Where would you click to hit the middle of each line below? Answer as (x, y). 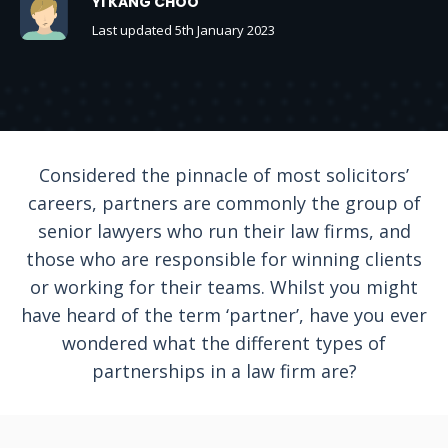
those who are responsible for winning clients (224, 259)
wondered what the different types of (224, 343)
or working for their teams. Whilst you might (224, 287)
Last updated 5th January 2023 (183, 30)
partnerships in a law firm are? (224, 371)
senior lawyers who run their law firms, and (224, 231)
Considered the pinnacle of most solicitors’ (224, 175)
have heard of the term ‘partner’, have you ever (224, 315)
